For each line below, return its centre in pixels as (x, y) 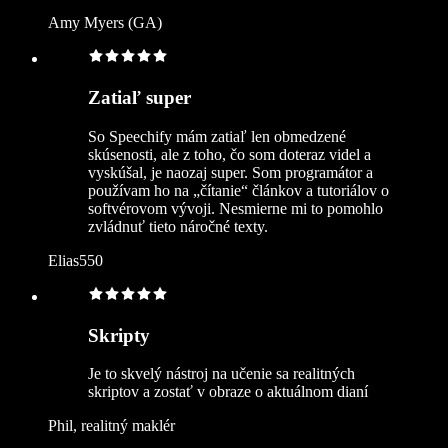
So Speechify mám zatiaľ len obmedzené (217, 136)
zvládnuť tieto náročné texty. (178, 226)
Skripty (119, 335)
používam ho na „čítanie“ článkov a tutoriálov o (238, 190)
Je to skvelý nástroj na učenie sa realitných (221, 374)
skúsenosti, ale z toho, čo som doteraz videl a (229, 154)
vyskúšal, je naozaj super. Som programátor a (230, 172)
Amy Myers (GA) (105, 23)
